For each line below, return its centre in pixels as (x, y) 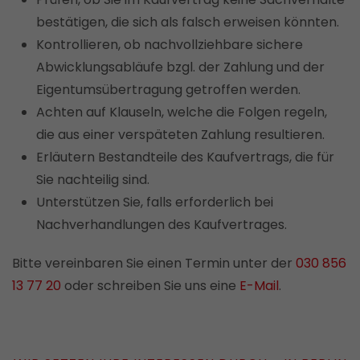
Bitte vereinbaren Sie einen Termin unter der (154, 263)
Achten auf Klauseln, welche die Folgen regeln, (182, 112)
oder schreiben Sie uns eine (150, 286)
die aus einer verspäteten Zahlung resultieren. (180, 135)
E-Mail (259, 286)
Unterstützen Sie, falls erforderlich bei (155, 202)
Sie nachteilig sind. (93, 180)
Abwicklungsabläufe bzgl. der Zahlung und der (180, 67)
